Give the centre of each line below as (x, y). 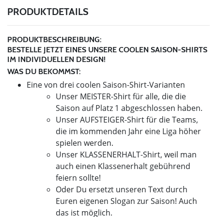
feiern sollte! (79, 178)
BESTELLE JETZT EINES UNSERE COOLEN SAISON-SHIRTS (107, 49)
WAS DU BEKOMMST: (45, 71)
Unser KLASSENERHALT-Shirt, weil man (126, 154)
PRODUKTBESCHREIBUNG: (54, 39)
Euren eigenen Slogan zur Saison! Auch (126, 201)
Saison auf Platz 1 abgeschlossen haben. (130, 108)
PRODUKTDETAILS (48, 11)
